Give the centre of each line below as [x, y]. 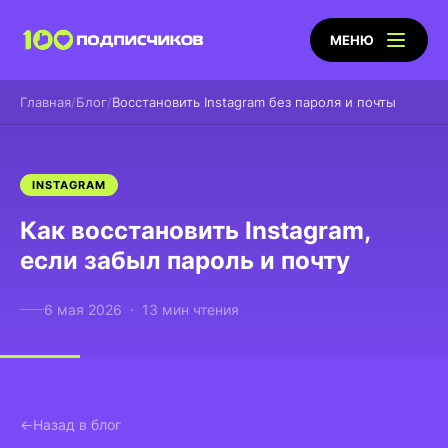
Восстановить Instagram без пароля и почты [254, 102]
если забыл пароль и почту [185, 260]
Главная [45, 102]
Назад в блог [77, 424]
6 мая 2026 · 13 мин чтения [141, 309]
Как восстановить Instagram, [195, 230]
